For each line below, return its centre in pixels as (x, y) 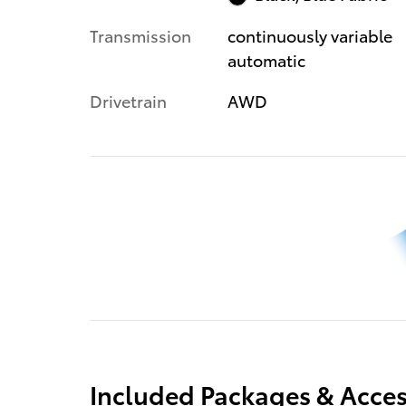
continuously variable (309, 34)
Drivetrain (128, 100)
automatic (266, 59)
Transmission (140, 34)
